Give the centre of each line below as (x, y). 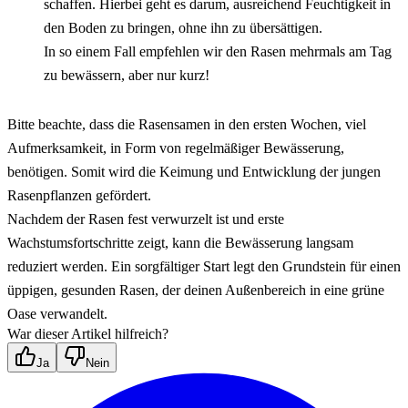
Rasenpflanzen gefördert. (79, 195)
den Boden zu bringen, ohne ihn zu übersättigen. (185, 27)
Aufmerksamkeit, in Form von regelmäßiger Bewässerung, (176, 148)
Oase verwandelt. (57, 313)
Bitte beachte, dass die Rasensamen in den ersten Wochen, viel (187, 124)
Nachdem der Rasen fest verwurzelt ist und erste (146, 219)
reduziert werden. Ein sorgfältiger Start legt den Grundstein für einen (204, 266)
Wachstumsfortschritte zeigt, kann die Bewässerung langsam (180, 242)
